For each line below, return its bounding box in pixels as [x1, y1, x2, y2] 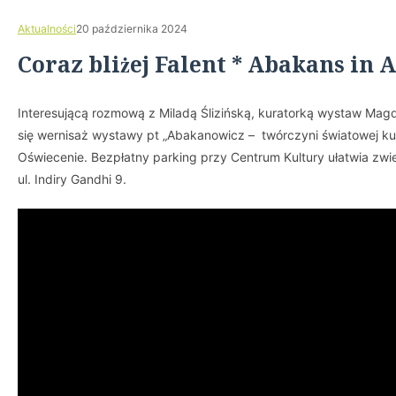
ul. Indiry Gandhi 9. [18, 171, 126, 187]
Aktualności [18, 22, 76, 35]
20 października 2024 [76, 22, 187, 35]
